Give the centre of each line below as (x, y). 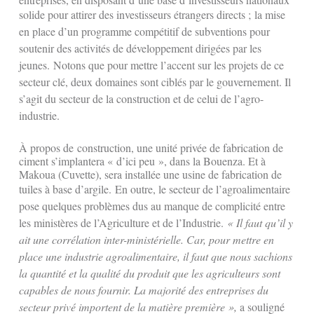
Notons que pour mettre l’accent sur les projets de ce (169, 64)
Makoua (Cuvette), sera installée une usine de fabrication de (150, 174)
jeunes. (36, 64)
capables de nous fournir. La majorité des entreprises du (144, 289)
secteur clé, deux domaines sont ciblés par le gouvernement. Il (155, 81)
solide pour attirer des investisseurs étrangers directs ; (135, 14)
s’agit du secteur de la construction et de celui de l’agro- (141, 98)
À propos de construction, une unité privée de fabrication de (151, 147)
